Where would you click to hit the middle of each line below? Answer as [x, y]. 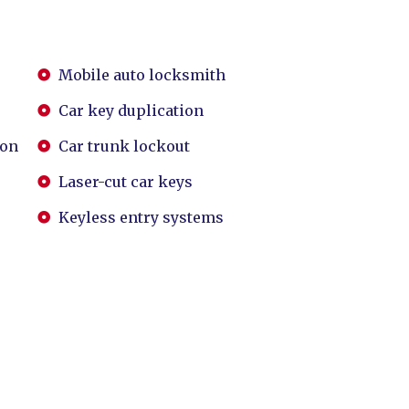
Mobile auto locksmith [142, 75]
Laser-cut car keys [125, 182]
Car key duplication [131, 110]
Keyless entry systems [141, 217]
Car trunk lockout [124, 146]
